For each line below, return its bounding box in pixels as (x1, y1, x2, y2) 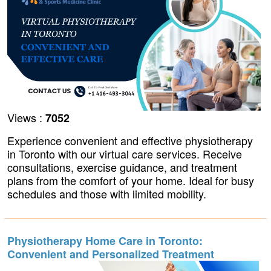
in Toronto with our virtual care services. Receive (7, 146, 242, 162)
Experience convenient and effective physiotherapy (7, 132, 253, 149)
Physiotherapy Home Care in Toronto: (7, 232, 203, 249)
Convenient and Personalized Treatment (7, 246, 214, 262)
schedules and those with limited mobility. (7, 186, 206, 202)
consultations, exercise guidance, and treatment (7, 159, 237, 175)
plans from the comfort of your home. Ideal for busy (7, 172, 254, 189)
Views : (7, 109, 45, 126)
